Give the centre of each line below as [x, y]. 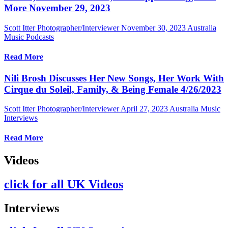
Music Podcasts [29, 37]
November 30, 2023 [153, 27]
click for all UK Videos [64, 184]
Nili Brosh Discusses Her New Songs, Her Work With [114, 78]
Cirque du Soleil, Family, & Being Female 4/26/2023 [113, 89]
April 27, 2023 [144, 109]
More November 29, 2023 [57, 8]
